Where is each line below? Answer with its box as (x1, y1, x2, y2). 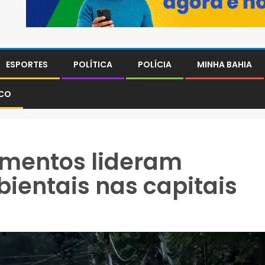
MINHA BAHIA (197, 59, 252, 71)
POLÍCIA (138, 59, 172, 71)
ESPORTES (6, 59, 48, 71)
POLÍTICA (73, 59, 112, 71)
